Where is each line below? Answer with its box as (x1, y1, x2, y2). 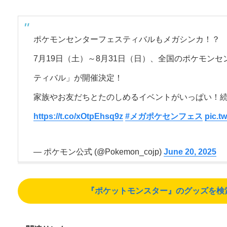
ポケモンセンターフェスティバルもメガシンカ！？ (33, 35, 220, 44)
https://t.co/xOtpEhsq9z (33, 112, 123, 121)
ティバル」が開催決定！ (33, 73, 123, 83)
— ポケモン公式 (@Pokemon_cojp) (33, 147, 164, 157)
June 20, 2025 (163, 147, 216, 157)
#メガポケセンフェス (125, 112, 203, 121)
